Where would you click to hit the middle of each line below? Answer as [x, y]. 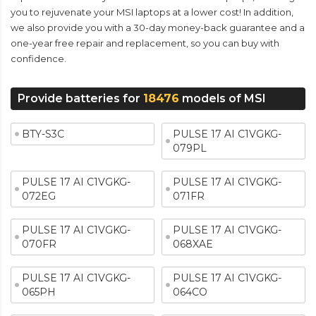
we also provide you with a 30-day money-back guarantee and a [158, 28]
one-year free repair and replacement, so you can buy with [145, 43]
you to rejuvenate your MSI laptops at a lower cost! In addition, [152, 12]
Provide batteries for [80, 98]
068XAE [193, 244]
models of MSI [223, 98]
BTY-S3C [43, 134]
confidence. [38, 59]
